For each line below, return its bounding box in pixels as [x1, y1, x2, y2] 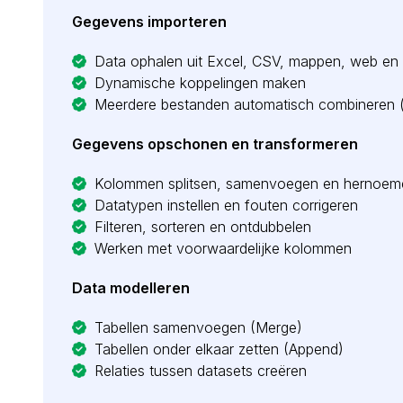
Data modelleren [72, 279, 190, 297]
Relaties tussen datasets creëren [94, 362, 307, 380]
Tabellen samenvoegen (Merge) [94, 318, 302, 336]
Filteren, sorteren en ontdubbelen [94, 218, 311, 236]
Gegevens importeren [72, 13, 227, 31]
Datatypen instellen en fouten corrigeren [94, 196, 358, 214]
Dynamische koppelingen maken [94, 74, 306, 92]
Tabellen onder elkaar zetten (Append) [94, 340, 344, 358]
